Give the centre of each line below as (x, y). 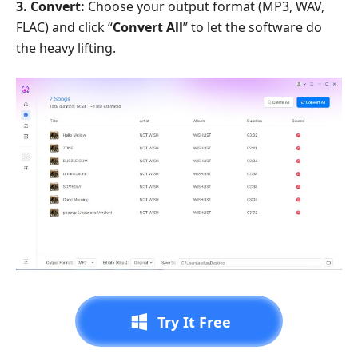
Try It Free (194, 322)
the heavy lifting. (66, 48)
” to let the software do (253, 27)
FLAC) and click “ (64, 27)
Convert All (148, 27)
